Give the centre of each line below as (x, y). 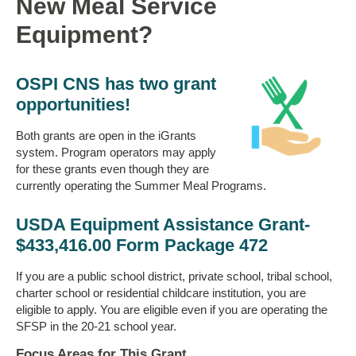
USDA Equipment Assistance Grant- (163, 225)
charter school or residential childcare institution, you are (161, 293)
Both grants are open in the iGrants (106, 136)
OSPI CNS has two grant (116, 84)
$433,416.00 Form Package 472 (142, 246)
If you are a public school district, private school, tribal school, (174, 277)
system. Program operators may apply (116, 153)
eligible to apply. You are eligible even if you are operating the (172, 310)
